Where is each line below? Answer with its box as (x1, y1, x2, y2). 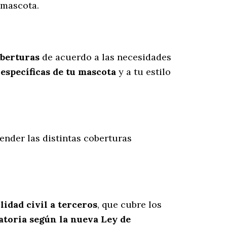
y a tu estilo (116, 66, 171, 78)
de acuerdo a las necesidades (40, 51, 171, 63)
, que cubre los (97, 199, 162, 211)
